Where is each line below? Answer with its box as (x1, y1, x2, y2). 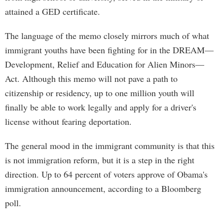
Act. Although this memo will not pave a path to (5, 73, 178, 84)
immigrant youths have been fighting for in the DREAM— (5, 44, 214, 56)
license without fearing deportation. (5, 115, 132, 127)
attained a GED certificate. (5, 5, 100, 17)
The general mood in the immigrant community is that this (5, 140, 215, 151)
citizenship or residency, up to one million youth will (5, 87, 194, 99)
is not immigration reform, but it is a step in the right (5, 154, 194, 166)
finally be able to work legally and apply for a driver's (5, 101, 196, 113)
